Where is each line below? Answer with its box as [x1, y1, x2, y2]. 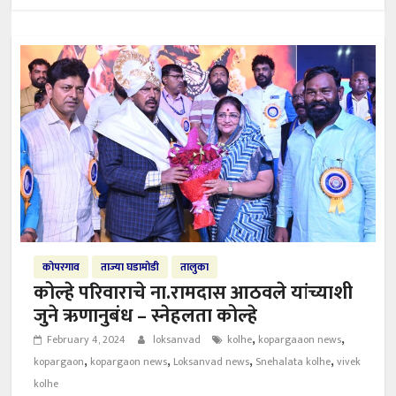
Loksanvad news [173, 353, 250, 371]
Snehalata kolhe [255, 353, 331, 371]
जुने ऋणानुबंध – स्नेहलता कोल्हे [34, 300, 258, 333]
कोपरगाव [42, 258, 80, 277]
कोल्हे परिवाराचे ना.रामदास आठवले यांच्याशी [34, 277, 354, 310]
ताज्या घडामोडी [101, 258, 160, 277]
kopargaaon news [258, 331, 342, 349]
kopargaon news [90, 353, 168, 371]
